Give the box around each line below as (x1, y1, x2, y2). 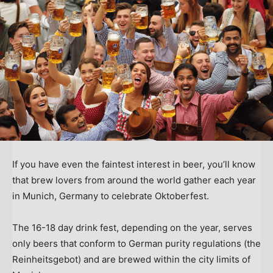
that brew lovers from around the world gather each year (12, 174, 256, 186)
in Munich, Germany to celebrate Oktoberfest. (12, 190, 211, 202)
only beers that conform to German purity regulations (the (12, 238, 261, 250)
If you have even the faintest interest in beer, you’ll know (12, 158, 255, 171)
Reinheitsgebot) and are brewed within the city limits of (12, 253, 250, 266)
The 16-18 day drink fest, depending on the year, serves (12, 222, 252, 234)
